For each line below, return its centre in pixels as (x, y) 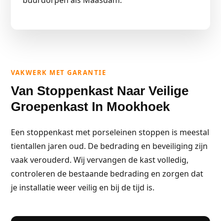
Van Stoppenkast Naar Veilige (100, 91)
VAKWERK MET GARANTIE (58, 73)
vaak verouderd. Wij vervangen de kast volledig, (100, 160)
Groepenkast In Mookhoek (90, 107)
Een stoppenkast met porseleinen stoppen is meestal (110, 132)
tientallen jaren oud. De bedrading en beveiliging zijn (109, 146)
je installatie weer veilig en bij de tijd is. (83, 187)
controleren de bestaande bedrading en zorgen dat (107, 174)
